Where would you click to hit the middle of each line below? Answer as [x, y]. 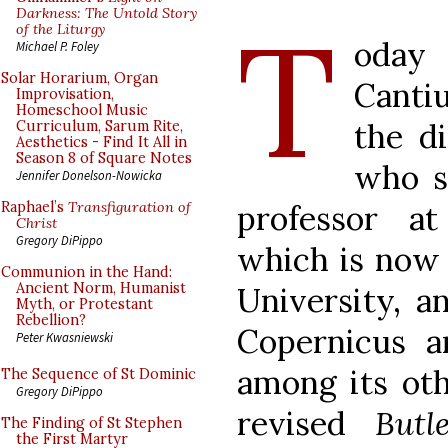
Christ [36, 223]
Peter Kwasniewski [64, 337]
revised [306, 423]
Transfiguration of [129, 207]
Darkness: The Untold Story [106, 13]
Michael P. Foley [57, 46]
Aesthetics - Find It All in [101, 142]
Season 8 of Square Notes [104, 158]
